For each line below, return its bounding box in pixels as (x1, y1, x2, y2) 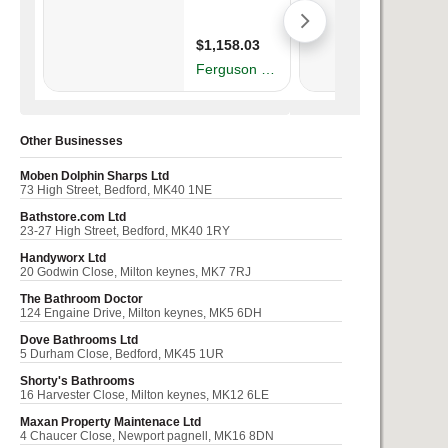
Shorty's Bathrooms (20, 375, 135, 387)
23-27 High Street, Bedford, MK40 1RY (20, 225, 230, 237)
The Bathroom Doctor (20, 293, 143, 305)
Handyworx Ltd (20, 252, 106, 264)
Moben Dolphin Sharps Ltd (20, 170, 169, 182)
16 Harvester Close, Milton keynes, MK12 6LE (20, 389, 269, 401)
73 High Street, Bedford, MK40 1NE (20, 184, 212, 196)
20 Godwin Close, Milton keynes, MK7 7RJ (20, 266, 251, 278)
